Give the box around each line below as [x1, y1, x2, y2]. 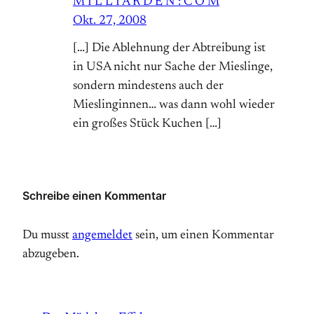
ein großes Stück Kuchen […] [73, 118, 221, 131]
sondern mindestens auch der [73, 80, 224, 93]
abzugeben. [22, 248, 79, 261]
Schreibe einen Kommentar [22, 189, 166, 203]
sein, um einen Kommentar [132, 229, 274, 243]
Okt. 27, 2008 [73, 15, 146, 28]
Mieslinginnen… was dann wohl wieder [73, 99, 275, 112]
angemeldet [72, 229, 132, 243]
